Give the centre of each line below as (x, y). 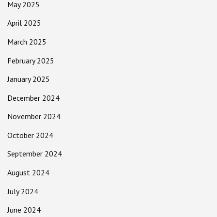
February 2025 (31, 60)
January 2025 (29, 79)
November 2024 (34, 116)
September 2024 (35, 154)
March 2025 (27, 41)
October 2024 (30, 135)
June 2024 (24, 210)
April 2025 (24, 23)
